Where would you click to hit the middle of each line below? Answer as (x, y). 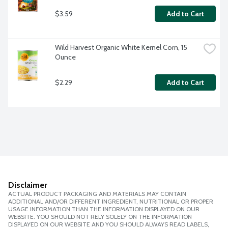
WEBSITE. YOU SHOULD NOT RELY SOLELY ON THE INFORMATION (100, 217)
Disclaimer (27, 185)
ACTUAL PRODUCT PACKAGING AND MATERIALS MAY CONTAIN (97, 194)
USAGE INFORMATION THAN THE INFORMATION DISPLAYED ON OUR (104, 209)
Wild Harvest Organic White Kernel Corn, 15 (121, 48)
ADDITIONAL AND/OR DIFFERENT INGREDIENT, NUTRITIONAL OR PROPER (111, 202)
